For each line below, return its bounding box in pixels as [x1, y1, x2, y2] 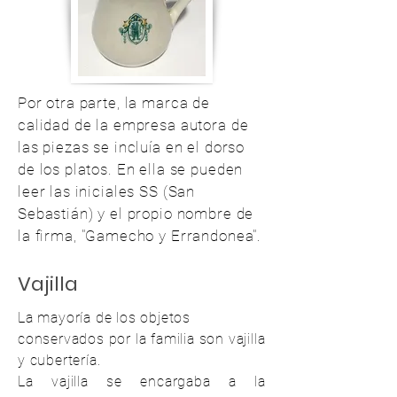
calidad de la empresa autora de [18, 116, 249, 134]
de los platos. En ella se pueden [18, 160, 244, 178]
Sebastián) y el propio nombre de [18, 205, 254, 222]
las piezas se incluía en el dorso [18, 138, 245, 156]
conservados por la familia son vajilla [18, 331, 266, 347]
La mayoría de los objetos [18, 309, 191, 326]
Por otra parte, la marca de [18, 94, 210, 112]
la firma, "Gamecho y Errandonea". [18, 227, 262, 245]
